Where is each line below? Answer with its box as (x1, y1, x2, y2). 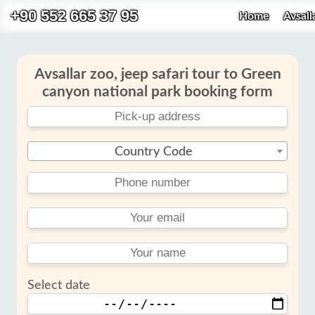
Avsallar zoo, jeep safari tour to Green (34, 67, 281, 82)
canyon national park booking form (42, 84, 273, 99)
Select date (27, 279, 90, 292)
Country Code (114, 146, 193, 158)
